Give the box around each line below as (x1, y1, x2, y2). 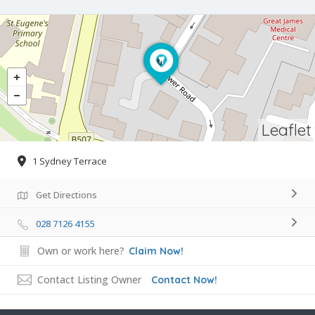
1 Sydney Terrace (32, 155, 107, 168)
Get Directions (36, 188, 97, 202)
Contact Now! (151, 274, 217, 287)
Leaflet (262, 120, 311, 141)
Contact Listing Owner (37, 273, 141, 287)
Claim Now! (129, 245, 184, 258)
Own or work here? (37, 244, 124, 258)
